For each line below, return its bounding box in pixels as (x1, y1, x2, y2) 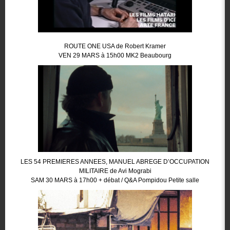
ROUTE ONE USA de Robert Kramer (64, 43, 166, 50)
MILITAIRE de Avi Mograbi (79, 167, 151, 175)
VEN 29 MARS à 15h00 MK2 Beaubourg (59, 52, 171, 59)
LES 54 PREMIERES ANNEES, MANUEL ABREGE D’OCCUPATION (21, 158, 209, 165)
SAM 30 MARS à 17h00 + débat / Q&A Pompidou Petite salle (31, 177, 199, 184)
